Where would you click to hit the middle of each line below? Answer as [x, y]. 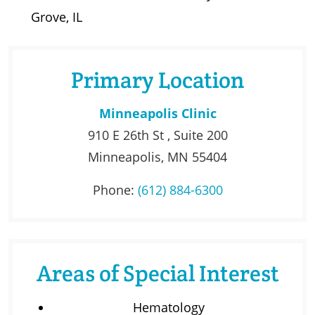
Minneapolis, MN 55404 [157, 156]
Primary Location [157, 79]
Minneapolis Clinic [157, 113]
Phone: [115, 189]
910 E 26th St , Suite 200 [157, 135]
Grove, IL [57, 17]
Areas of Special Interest [157, 273]
